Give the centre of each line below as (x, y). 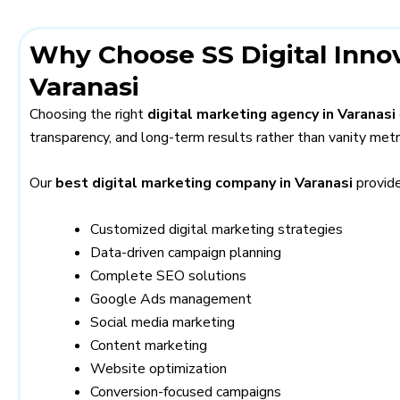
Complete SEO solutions (168, 276)
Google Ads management (171, 299)
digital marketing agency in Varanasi (271, 114)
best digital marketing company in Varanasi (204, 183)
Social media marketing (162, 322)
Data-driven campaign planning (186, 253)
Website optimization (158, 369)
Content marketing (149, 346)
